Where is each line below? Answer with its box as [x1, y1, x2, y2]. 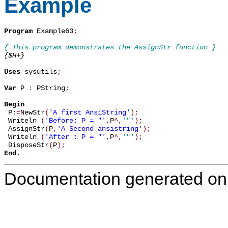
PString [33, 83, 65, 92]
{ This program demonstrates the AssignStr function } [4, 43, 216, 51]
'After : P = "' [45, 132, 106, 141]
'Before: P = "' [45, 116, 106, 125]
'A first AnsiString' [49, 108, 130, 117]
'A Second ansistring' [57, 124, 142, 133]
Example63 [33, 26, 73, 35]
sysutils [20, 67, 57, 76]
